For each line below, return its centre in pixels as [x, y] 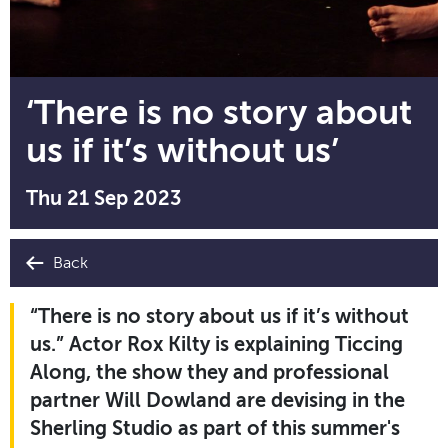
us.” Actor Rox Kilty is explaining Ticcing [216, 344]
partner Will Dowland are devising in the [217, 400]
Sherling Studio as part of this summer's [215, 428]
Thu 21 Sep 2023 [103, 198]
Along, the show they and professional [209, 372]
